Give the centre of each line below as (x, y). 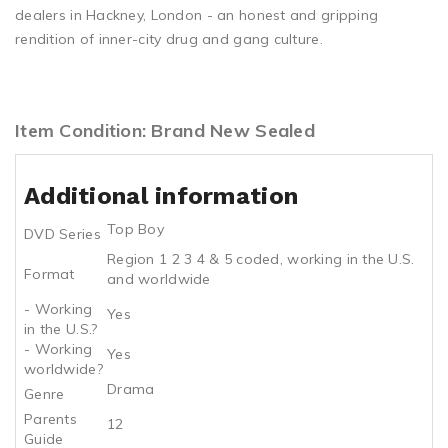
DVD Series (62, 233)
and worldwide (159, 278)
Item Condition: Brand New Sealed (165, 130)
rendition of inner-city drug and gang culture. (169, 38)
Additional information (161, 195)
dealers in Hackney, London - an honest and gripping (197, 14)
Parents (50, 418)
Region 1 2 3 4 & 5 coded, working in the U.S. (261, 258)
